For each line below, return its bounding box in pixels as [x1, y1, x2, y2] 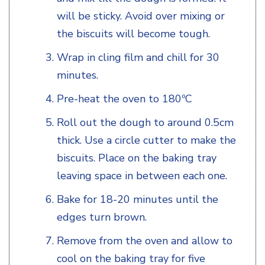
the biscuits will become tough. [57, 26, 210, 41]
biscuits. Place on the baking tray [57, 150, 216, 165]
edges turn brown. [57, 209, 147, 224]
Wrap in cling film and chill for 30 [57, 50, 219, 64]
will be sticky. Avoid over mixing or [57, 8, 225, 23]
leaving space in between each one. [57, 168, 227, 183]
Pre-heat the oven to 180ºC [57, 91, 192, 106]
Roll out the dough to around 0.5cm [57, 115, 234, 130]
